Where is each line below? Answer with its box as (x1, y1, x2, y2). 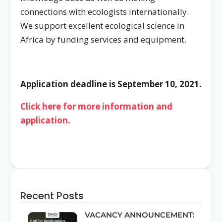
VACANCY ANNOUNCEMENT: (85, 210, 195, 220)
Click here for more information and (20, 101, 172, 112)
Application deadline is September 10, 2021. (20, 78, 202, 90)
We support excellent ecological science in (20, 20, 184, 32)
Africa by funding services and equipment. (20, 34, 186, 46)
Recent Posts (20, 189, 84, 203)
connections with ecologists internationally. (20, 6, 189, 18)
